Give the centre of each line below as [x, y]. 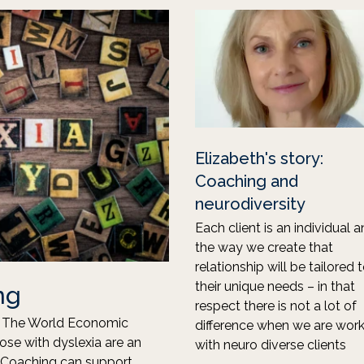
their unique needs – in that [275, 286]
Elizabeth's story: [259, 158]
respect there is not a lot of [276, 306]
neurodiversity [250, 204]
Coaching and [247, 181]
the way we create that [264, 247]
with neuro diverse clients [271, 345]
